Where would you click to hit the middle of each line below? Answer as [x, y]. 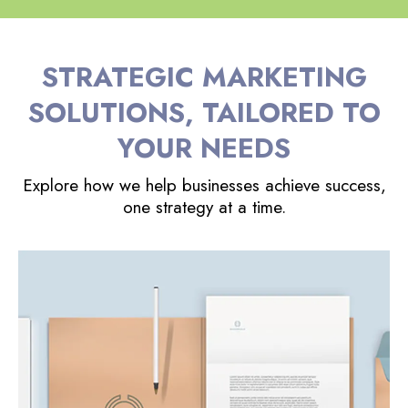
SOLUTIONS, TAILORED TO [204, 112]
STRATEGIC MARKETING [204, 76]
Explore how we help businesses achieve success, [204, 185]
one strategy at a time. [204, 207]
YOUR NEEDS [204, 148]
